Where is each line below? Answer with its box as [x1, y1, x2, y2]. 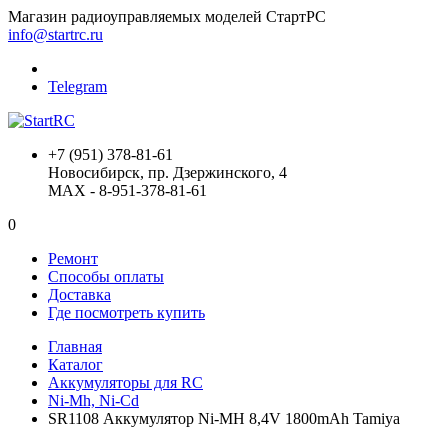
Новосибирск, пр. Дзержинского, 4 [48, 164, 287, 181]
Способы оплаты [48, 268, 164, 285]
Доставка [48, 286, 111, 303]
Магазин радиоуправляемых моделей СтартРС [8, 8, 326, 25]
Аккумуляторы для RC [48, 374, 203, 391]
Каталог [48, 356, 103, 373]
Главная [48, 338, 102, 355]
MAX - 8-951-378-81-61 [48, 182, 207, 199]
